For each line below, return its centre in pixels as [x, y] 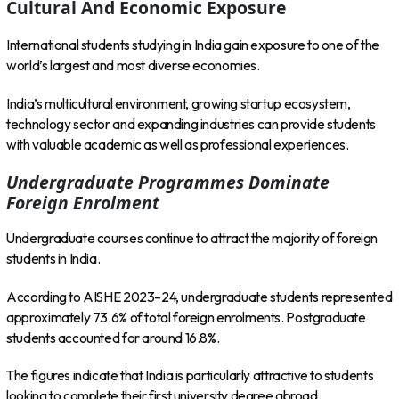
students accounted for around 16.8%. [113, 338]
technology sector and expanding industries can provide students [191, 124]
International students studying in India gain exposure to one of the [193, 45]
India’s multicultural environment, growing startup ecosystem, [179, 103]
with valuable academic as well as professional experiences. [178, 144]
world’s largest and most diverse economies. [133, 66]
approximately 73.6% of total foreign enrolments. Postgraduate [186, 317]
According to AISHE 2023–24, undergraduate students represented [199, 297]
